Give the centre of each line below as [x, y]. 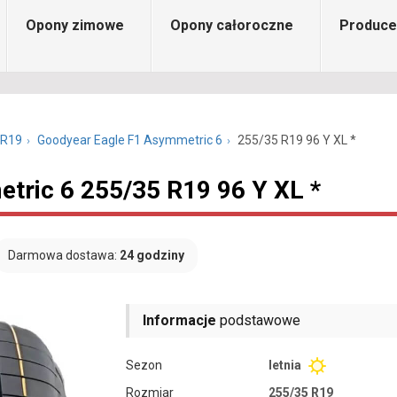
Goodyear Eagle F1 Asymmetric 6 [130, 140]
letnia [286, 365]
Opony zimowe [75, 25]
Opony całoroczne [232, 25]
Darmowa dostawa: [64, 255]
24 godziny [152, 255]
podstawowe [259, 320]
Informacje [180, 320]
